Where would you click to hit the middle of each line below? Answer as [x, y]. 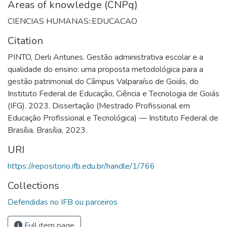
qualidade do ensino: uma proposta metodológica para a [105, 69]
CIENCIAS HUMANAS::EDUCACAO [72, 21]
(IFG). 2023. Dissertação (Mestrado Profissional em [99, 106]
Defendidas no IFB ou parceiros [63, 202]
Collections [33, 185]
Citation [25, 41]
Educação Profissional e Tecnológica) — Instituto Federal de [113, 118]
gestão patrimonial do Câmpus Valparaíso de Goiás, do [103, 81]
